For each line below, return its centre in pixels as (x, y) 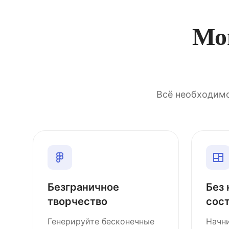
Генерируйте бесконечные (101, 221)
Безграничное (83, 187)
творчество (77, 201)
